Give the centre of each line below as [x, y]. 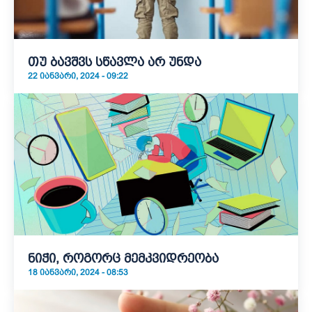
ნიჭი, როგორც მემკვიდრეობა [123, 258]
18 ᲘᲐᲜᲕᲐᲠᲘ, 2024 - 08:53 [78, 272]
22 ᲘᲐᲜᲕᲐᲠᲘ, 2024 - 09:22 [78, 76]
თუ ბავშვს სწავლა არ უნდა [115, 62]
